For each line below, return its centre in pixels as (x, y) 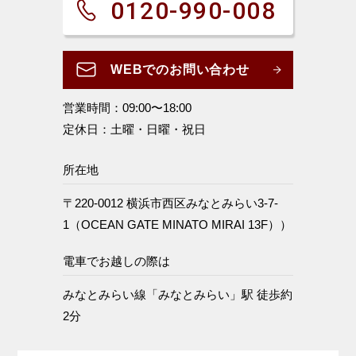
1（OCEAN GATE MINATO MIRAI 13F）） (177, 224)
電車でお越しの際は (116, 261)
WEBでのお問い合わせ (180, 69)
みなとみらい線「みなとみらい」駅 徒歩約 (178, 294)
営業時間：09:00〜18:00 (127, 107)
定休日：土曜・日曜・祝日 (134, 129)
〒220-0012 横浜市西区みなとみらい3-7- (170, 203)
